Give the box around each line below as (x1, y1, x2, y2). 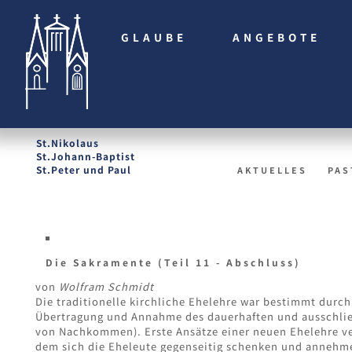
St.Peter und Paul (36, 163, 131, 177)
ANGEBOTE (232, 28, 321, 45)
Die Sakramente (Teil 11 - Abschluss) (46, 255, 301, 269)
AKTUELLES (236, 164, 307, 177)
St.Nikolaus (36, 136, 99, 150)
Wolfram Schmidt (59, 279, 154, 295)
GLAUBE (120, 28, 187, 45)
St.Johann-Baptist (36, 149, 135, 163)
